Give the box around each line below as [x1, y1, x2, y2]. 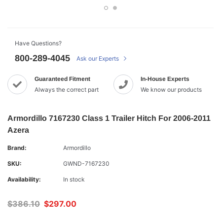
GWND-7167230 [63, 160, 110, 167]
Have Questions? [15, 39, 62, 47]
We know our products [141, 86, 202, 93]
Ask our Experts [76, 55, 120, 62]
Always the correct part [35, 86, 99, 93]
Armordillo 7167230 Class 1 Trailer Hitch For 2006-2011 [7, 114, 211, 122]
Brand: [7, 144, 27, 151]
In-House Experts [141, 75, 189, 82]
